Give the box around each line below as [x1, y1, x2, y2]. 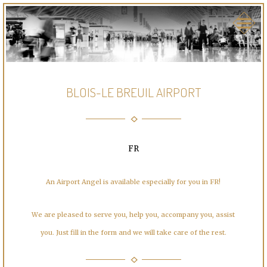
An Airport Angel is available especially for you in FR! [46, 178, 221, 187]
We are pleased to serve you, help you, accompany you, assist [32, 210, 235, 219]
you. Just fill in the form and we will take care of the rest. [40, 228, 226, 237]
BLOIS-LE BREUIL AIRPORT [66, 84, 201, 101]
